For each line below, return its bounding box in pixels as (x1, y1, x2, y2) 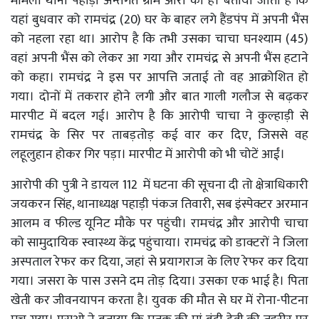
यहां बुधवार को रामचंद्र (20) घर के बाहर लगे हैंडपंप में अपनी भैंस (11, 9, 308, 31)
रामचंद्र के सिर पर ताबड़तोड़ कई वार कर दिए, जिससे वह (11, 124, 308, 146)
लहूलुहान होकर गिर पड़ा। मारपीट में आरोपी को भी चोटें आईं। (11, 143, 285, 165)
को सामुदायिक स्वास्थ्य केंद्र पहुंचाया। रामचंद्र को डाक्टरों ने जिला (11, 231, 308, 253)
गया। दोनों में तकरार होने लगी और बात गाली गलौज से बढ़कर (11, 85, 308, 108)
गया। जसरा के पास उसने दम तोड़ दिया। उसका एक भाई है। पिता (11, 270, 308, 292)
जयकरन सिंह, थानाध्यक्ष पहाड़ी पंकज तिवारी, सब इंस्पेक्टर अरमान (11, 193, 308, 215)
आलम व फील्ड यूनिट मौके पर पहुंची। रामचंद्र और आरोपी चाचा (11, 212, 308, 234)
